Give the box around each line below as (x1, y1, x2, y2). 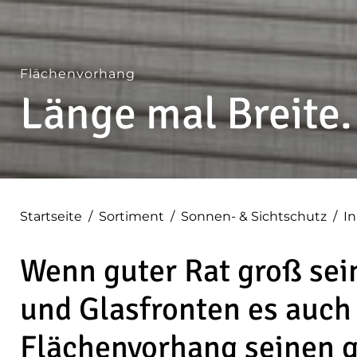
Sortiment (99, 209, 164, 224)
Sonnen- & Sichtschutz (181, 209, 327, 224)
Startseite (20, 209, 82, 224)
